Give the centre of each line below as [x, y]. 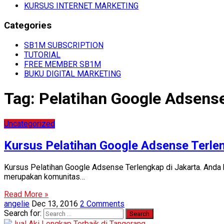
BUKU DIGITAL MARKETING [72, 73]
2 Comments [102, 203]
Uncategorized [29, 123]
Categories [28, 26]
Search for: [23, 213]
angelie [17, 203]
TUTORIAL [42, 54]
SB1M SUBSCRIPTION [64, 45]
